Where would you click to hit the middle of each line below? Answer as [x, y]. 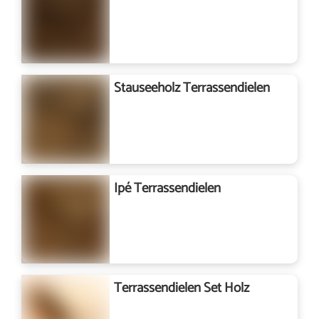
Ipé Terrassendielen [168, 188]
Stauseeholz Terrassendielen [192, 88]
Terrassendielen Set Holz [182, 288]
